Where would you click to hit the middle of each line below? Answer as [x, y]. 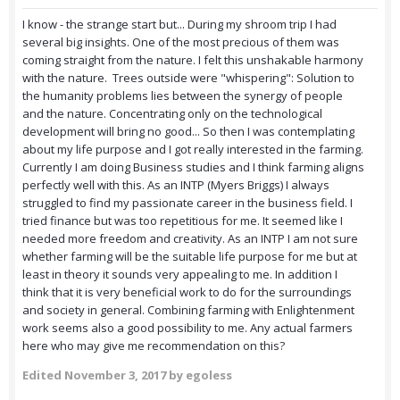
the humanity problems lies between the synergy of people [183, 96]
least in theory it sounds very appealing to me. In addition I [180, 275]
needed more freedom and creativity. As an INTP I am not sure [190, 239]
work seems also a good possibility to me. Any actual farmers [187, 328]
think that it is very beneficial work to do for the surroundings [187, 292]
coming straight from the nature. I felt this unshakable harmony [193, 60]
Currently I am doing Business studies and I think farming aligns [193, 167]
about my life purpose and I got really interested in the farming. [193, 150]
